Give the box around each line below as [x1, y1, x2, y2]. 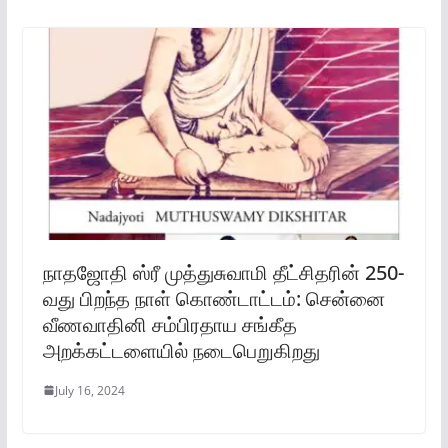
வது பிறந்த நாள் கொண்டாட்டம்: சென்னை [42, 284, 385, 312]
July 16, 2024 [54, 381, 125, 399]
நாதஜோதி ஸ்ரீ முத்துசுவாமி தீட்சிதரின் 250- [42, 258, 404, 286]
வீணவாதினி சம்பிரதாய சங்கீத [42, 310, 297, 338]
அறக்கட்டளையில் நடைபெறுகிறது [42, 336, 320, 364]
